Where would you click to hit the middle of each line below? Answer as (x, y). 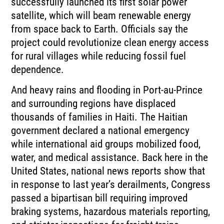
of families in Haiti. (97, 117)
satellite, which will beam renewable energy (101, 16)
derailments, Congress (164, 185)
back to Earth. (90, 29)
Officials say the (155, 29)
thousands (33, 117)
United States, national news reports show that (108, 171)
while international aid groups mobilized (94, 144)
